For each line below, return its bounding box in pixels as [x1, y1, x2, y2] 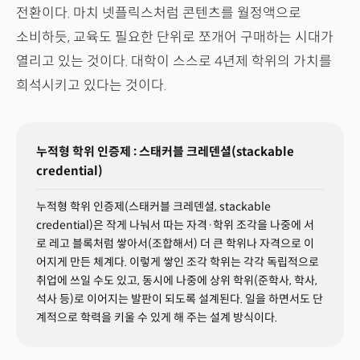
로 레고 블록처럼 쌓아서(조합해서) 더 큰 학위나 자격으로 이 [36, 236, 314, 252]
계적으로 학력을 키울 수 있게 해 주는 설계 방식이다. [36, 310, 277, 325]
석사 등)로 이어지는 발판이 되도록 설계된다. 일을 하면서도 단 [36, 292, 323, 307]
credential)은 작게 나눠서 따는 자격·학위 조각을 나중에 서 [36, 218, 314, 233]
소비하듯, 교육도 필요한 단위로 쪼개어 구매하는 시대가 [16, 29, 333, 47]
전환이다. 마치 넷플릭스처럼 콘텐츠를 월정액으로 [16, 5, 301, 22]
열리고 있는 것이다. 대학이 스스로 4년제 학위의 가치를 [16, 53, 332, 71]
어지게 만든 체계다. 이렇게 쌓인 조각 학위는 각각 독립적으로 [36, 255, 319, 270]
